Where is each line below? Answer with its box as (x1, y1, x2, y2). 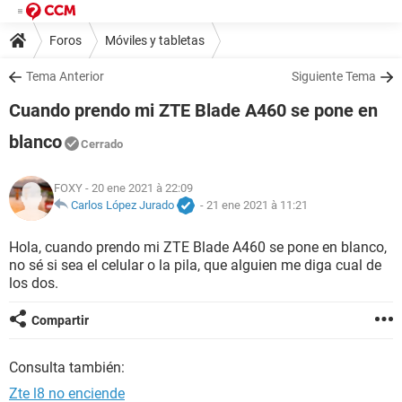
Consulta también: (9, 359, 125, 376)
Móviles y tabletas (105, 32, 205, 48)
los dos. (9, 275, 58, 292)
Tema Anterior (26, 69, 104, 83)
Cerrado (81, 137, 123, 151)
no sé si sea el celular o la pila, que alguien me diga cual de (9, 257, 381, 274)
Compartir (31, 313, 89, 328)
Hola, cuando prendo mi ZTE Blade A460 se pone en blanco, (9, 239, 387, 256)
